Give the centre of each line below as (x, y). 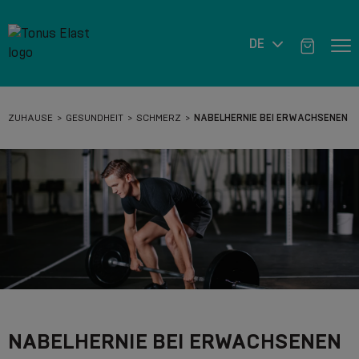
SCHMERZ (159, 118)
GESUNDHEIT (95, 118)
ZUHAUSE (30, 118)
